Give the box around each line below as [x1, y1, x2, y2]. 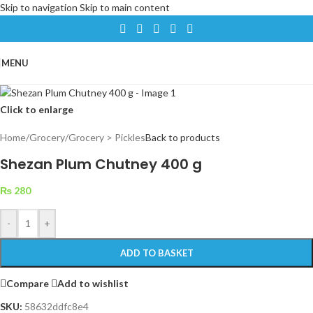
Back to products [145, 131, 220, 144]
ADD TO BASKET [119, 247, 194, 259]
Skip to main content [80, 1, 170, 13]
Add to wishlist [57, 277, 129, 289]
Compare [6, 277, 49, 289]
